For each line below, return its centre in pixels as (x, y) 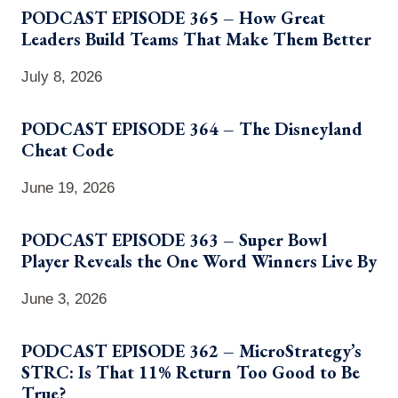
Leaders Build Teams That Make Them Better (196, 39)
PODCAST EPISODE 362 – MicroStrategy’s (191, 350)
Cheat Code (68, 150)
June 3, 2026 (64, 298)
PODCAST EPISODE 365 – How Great (173, 17)
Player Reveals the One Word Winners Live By (199, 261)
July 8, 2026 (62, 76)
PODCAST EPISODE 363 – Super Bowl (174, 239)
